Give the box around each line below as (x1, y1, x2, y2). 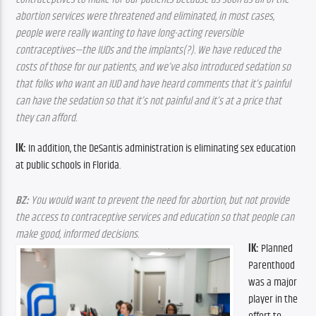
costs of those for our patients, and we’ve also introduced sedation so (16, 59, 291, 77)
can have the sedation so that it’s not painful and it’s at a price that (16, 92, 282, 111)
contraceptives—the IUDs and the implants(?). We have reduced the (16, 42, 281, 60)
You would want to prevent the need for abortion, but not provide (29, 191, 290, 209)
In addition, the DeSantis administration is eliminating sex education (26, 139, 296, 157)
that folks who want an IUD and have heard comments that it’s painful (16, 75, 291, 94)
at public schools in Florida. (16, 156, 121, 174)
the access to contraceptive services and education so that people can (16, 208, 295, 226)
